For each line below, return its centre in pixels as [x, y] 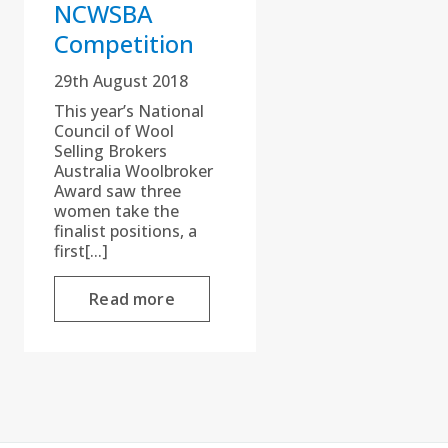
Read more [132, 298]
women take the [116, 210]
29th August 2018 [121, 80]
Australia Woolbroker [133, 170]
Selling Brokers [110, 150]
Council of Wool [114, 130]
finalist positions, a [125, 230]
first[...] [81, 250]
